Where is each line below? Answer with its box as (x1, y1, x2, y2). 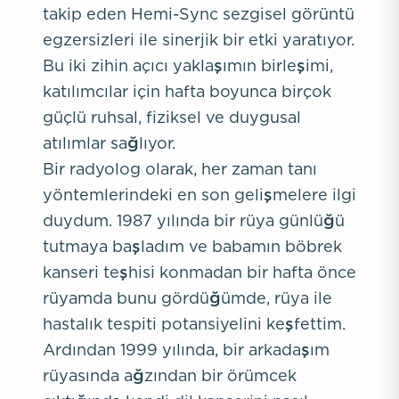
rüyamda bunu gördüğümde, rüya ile (43, 289, 332, 306)
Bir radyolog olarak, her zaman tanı (43, 160, 317, 177)
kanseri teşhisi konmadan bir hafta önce (43, 264, 356, 281)
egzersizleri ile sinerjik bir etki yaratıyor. (43, 31, 354, 48)
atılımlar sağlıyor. (43, 134, 175, 151)
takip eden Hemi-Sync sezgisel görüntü (43, 5, 354, 22)
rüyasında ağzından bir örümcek (43, 367, 297, 384)
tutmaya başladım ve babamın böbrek (43, 238, 342, 255)
